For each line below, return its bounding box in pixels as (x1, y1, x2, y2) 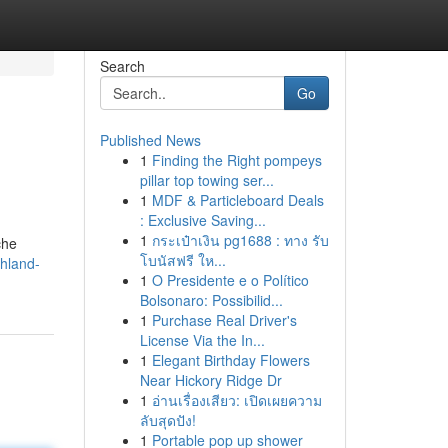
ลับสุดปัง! (139, 410, 196, 430)
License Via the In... (139, 330, 265, 350)
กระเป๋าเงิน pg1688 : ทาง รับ (151, 230, 329, 250)
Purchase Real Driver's (151, 310, 297, 330)
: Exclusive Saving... (139, 210, 266, 230)
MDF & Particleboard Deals (151, 190, 324, 210)
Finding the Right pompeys (151, 150, 322, 170)
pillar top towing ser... (139, 170, 274, 190)
